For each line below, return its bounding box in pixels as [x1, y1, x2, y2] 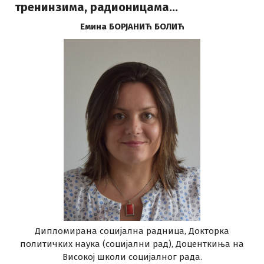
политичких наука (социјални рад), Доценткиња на [20, 239, 244, 249]
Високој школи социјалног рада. [62, 252, 202, 262]
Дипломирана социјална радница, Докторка [35, 226, 229, 236]
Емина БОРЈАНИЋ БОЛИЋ [80, 21, 184, 32]
